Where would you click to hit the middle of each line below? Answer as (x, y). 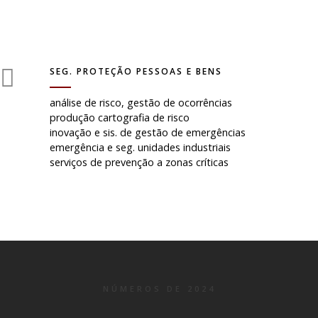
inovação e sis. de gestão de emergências (148, 132)
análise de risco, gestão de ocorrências (141, 103)
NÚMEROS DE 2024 (159, 289)
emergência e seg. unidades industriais (140, 147)
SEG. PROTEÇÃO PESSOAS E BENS (136, 71)
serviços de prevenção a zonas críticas (139, 162)
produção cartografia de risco (120, 117)
